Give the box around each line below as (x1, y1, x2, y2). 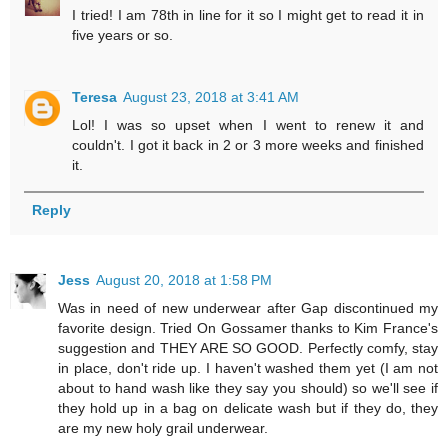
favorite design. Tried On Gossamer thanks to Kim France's (58, 320, 438, 337)
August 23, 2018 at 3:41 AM (123, 88, 300, 105)
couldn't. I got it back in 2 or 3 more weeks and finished (72, 136, 424, 153)
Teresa (72, 88, 118, 105)
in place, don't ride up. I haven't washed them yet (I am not (58, 360, 438, 377)
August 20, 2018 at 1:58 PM (96, 272, 272, 289)
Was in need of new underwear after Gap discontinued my (58, 300, 438, 317)
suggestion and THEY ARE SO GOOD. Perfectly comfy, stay (58, 340, 438, 357)
